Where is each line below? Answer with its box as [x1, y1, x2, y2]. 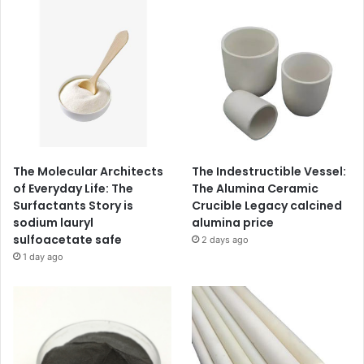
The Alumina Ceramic [192, 180, 319, 197]
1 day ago [23, 250, 63, 262]
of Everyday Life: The [13, 180, 133, 197]
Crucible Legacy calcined [192, 197, 343, 214]
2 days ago [201, 233, 249, 245]
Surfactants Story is [13, 197, 133, 214]
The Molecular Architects [13, 162, 163, 180]
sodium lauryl [13, 214, 93, 231]
